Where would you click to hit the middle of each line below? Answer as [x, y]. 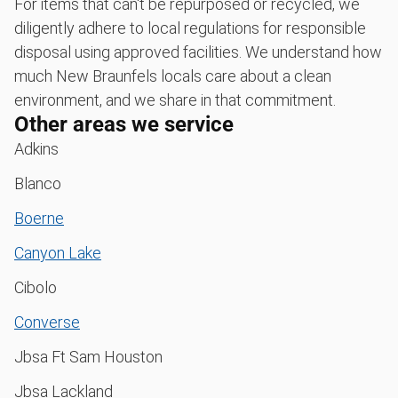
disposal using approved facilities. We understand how [198, 52]
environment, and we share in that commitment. [175, 99]
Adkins [36, 148]
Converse [47, 322]
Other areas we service [124, 124]
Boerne [39, 218]
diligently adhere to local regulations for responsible [190, 28]
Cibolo [36, 287]
